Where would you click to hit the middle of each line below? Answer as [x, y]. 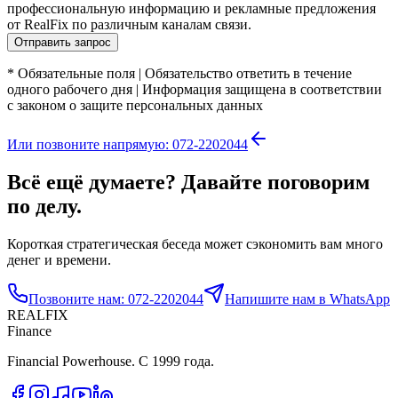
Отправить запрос [63, 43]
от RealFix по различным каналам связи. [129, 25]
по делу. [44, 207]
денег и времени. [59, 260]
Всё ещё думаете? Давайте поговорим [188, 183]
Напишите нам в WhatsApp [307, 299]
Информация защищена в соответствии [262, 90]
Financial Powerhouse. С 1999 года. [111, 362]
